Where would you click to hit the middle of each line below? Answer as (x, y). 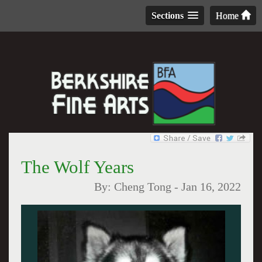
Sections (168, 15)
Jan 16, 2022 (211, 187)
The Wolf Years (77, 167)
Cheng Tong (143, 187)
